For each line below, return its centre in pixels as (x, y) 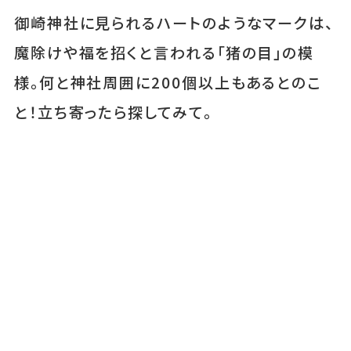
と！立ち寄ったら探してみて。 (121, 112)
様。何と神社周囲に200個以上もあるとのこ (168, 83)
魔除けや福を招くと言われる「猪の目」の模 (164, 53)
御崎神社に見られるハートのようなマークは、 (174, 23)
